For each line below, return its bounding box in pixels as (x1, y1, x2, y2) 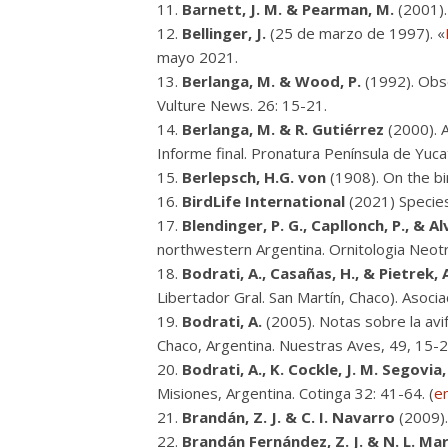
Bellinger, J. (182, 23, 266, 43)
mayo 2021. (157, 47, 238, 67)
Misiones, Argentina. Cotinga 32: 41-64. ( (157, 383, 434, 403)
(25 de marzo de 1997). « (266, 23, 445, 43)
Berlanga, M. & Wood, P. (182, 71, 361, 91)
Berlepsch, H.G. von (182, 167, 326, 187)
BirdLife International (182, 191, 345, 211)
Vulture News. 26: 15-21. (157, 95, 327, 115)
